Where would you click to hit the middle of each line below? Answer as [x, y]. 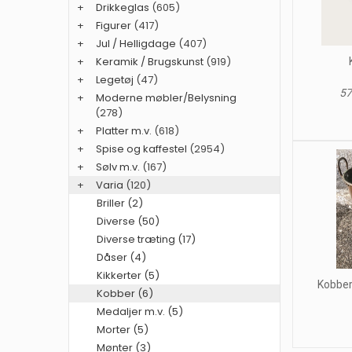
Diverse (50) [128, 222]
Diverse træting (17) [146, 240]
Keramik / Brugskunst [150, 62]
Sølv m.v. [118, 167]
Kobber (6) [125, 294]
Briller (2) [120, 203]
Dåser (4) [121, 258]
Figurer [114, 26]
